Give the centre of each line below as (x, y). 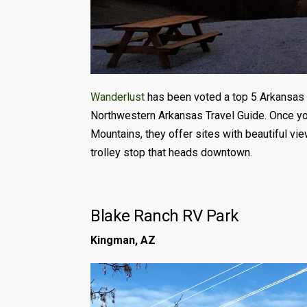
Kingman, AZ (123, 240)
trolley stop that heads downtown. (171, 152)
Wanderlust (118, 97)
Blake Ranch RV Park (165, 216)
